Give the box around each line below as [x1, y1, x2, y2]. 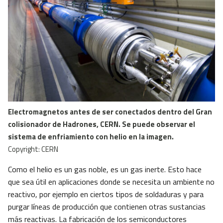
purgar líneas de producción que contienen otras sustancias [8, 201, 206, 213]
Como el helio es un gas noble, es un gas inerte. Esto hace [8, 163, 202, 176]
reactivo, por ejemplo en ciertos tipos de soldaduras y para [8, 188, 204, 201]
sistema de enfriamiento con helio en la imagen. [8, 131, 174, 143]
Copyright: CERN [8, 143, 58, 155]
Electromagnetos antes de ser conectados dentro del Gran [8, 106, 212, 118]
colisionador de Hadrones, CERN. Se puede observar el [8, 118, 195, 130]
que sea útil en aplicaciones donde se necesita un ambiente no [8, 176, 215, 188]
